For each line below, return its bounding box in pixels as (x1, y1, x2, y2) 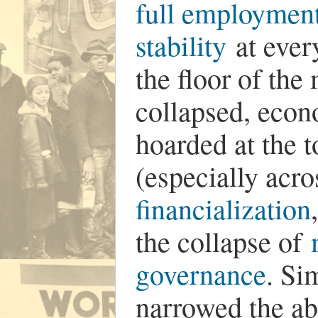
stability (136, 26, 227, 65)
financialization (136, 190, 312, 228)
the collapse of (136, 222, 312, 261)
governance (136, 255, 267, 293)
